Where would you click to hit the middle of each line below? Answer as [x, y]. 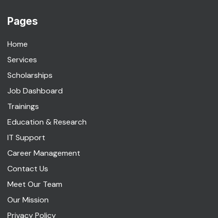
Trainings [23, 106]
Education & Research [47, 122]
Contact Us [28, 169]
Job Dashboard [35, 91]
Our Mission [28, 200]
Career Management [44, 153]
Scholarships [30, 75]
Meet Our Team [35, 184]
